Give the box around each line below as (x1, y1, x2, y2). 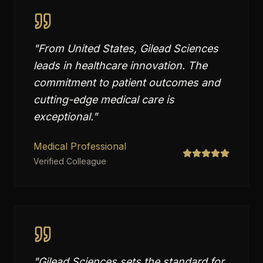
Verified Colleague (33, 156, 106, 166)
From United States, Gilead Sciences (38, 42, 218, 55)
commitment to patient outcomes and (33, 76, 220, 89)
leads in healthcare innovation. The (33, 59, 207, 72)
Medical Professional (33, 140, 126, 152)
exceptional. (33, 110, 93, 123)
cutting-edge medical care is (33, 93, 174, 106)
